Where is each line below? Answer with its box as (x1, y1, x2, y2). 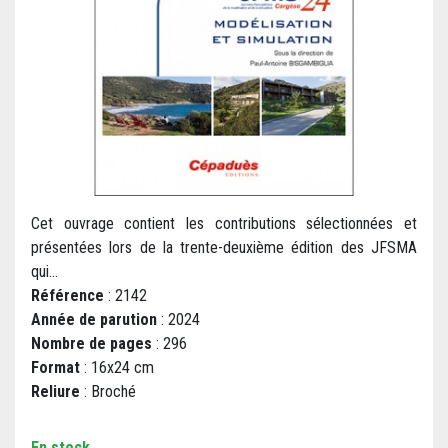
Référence (31, 286, 104, 306)
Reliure (31, 382, 80, 402)
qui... (31, 262, 58, 282)
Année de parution (31, 310, 157, 330)
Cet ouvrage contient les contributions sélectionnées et (31, 214, 417, 234)
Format (31, 358, 80, 378)
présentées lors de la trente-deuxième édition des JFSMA (31, 238, 417, 258)
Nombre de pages (31, 334, 152, 354)
